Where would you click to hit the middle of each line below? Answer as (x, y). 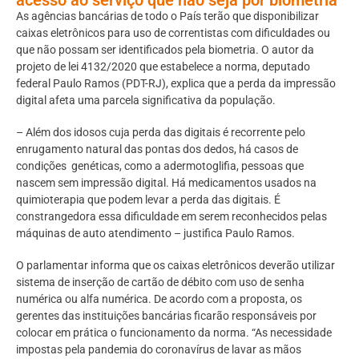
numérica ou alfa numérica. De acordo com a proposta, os (159, 299)
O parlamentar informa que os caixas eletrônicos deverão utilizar (175, 266)
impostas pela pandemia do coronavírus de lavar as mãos (159, 350)
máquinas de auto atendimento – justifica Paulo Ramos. (155, 234)
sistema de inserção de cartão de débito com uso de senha (160, 282)
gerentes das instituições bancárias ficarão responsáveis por (166, 316)
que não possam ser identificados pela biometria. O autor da (165, 49)
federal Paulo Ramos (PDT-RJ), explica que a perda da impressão (176, 83)
